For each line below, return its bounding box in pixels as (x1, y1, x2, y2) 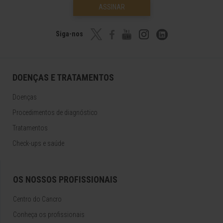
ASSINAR (98, 3, 125, 11)
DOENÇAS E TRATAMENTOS (12, 72, 114, 83)
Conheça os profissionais (13, 211, 85, 219)
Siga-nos (55, 30, 85, 38)
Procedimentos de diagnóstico (12, 109, 98, 117)
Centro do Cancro (13, 195, 62, 204)
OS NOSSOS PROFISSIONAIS (13, 174, 117, 185)
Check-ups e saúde (12, 139, 64, 148)
